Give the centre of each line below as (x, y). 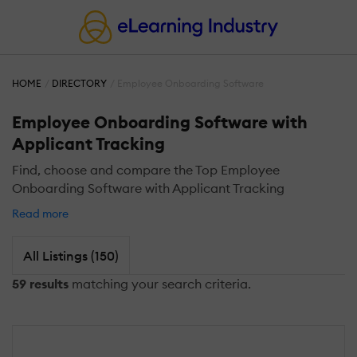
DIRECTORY (80, 84)
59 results (40, 284)
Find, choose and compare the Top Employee (146, 170)
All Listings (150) (71, 255)
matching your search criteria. (160, 284)
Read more (41, 213)
